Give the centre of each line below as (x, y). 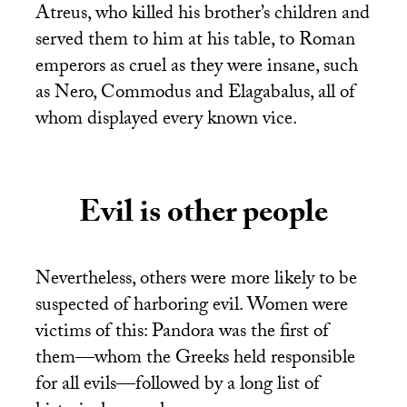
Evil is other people (203, 217)
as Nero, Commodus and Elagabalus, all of (195, 94)
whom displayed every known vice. (166, 120)
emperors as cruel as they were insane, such (196, 68)
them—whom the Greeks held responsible (195, 360)
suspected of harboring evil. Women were (191, 308)
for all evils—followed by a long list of (177, 387)
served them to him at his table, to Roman (195, 41)
